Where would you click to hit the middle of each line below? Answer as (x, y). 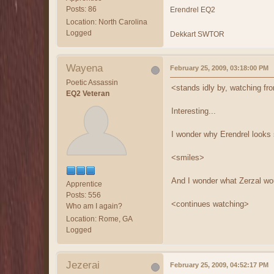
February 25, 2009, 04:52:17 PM (219, 265)
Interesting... (194, 111)
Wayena (84, 68)
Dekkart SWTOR (197, 34)
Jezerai (83, 265)
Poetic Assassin (92, 82)
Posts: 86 (81, 9)
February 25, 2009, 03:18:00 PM (219, 68)
